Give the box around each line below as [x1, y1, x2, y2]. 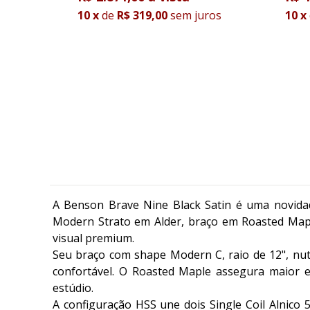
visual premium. [53, 230, 134, 246]
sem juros [170, 8, 221, 24]
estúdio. [53, 280, 93, 296]
